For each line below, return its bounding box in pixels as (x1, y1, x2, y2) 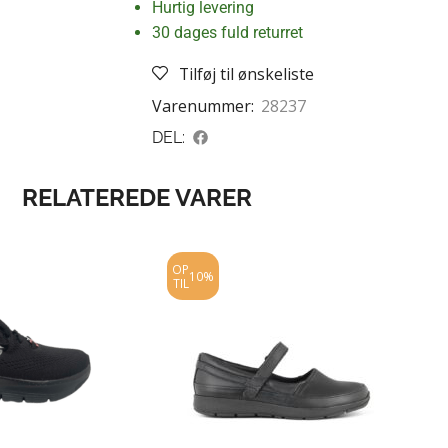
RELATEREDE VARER (22, 183, 252, 213)
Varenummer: (152, 95, 258, 118)
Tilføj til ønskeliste (179, 63, 314, 86)
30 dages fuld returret (152, 23, 303, 43)
